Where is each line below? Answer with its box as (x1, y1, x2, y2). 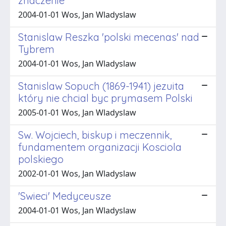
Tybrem (18, 42, 54, 55)
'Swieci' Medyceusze (18, 189, 111, 202)
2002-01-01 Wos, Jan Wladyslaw (18, 167, 136, 179)
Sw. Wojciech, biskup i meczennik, (18, 128, 172, 141)
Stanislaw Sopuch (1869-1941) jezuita (18, 79, 184, 92)
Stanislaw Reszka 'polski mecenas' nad (18, 30, 199, 43)
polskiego (18, 152, 64, 165)
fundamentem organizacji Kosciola (18, 140, 182, 153)
